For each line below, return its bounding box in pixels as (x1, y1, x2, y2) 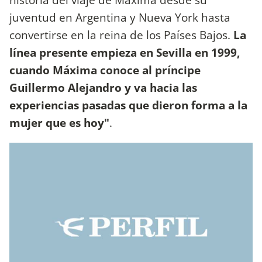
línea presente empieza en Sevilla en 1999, (9, 44, 240, 61)
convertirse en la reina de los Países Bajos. (9, 27, 230, 43)
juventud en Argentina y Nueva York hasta (9, 9, 230, 26)
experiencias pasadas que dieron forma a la (9, 97, 247, 113)
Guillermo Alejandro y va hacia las (9, 80, 197, 96)
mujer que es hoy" (9, 115, 109, 131)
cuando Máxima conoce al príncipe (9, 62, 201, 78)
